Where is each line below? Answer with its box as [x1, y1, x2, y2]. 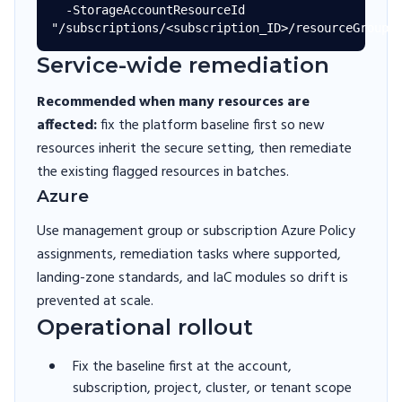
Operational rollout [37, 314, 253, 340]
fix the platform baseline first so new [97, 114, 325, 137]
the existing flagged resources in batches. [37, 161, 289, 184]
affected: [37, 114, 97, 137]
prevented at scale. [37, 290, 153, 313]
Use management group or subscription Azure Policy [37, 220, 355, 243]
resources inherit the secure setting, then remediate [37, 137, 352, 161]
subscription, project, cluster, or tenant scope [73, 377, 352, 400]
